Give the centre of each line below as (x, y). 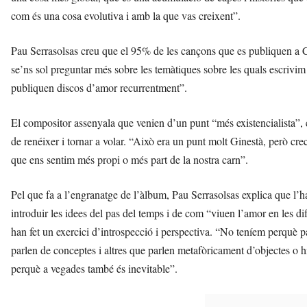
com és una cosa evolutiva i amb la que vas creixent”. (126, 15)
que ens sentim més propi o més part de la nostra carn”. (130, 159)
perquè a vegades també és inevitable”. (94, 268)
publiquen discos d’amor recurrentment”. (99, 87)
